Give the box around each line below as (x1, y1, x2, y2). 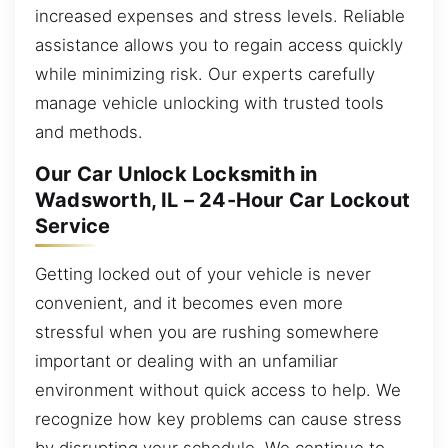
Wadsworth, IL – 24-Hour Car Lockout (35, 188, 411, 213)
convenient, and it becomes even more (35, 292, 343, 313)
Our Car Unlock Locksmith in (35, 162, 318, 187)
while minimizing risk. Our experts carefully (35, 63, 375, 84)
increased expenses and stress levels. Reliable (35, 5, 405, 26)
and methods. (35, 121, 143, 142)
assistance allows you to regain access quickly (35, 34, 403, 55)
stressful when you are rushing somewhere (35, 321, 379, 342)
